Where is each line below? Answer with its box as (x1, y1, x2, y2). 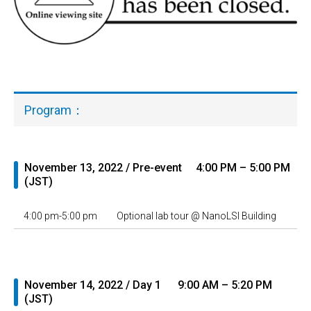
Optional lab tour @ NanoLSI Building (117, 210, 276, 222)
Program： (24, 103, 84, 118)
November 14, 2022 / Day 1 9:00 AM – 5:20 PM (24, 278, 272, 292)
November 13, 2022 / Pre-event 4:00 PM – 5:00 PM (24, 161, 290, 175)
